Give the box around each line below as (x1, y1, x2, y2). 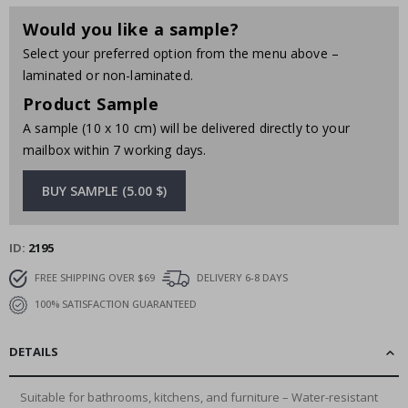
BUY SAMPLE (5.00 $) (42, 182, 167, 200)
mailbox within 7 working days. (23, 141, 207, 159)
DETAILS (9, 342, 58, 360)
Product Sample (23, 93, 158, 116)
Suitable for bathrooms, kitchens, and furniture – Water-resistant (20, 388, 378, 405)
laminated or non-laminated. (23, 66, 193, 85)
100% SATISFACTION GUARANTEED (32, 296, 197, 311)
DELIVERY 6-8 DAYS (194, 270, 288, 284)
